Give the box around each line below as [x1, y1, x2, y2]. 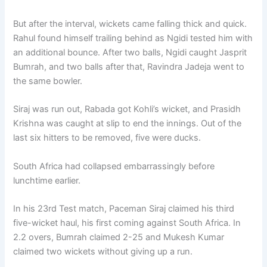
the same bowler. [13, 75, 83, 86]
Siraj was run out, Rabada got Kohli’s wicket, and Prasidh [13, 104, 241, 115]
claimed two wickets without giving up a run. [13, 246, 193, 257]
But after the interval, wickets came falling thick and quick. [13, 18, 247, 29]
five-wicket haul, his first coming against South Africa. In [13, 217, 241, 228]
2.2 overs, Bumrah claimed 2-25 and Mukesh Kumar [13, 231, 225, 243]
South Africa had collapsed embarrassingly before [13, 160, 215, 172]
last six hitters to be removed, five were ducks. [13, 132, 201, 144]
